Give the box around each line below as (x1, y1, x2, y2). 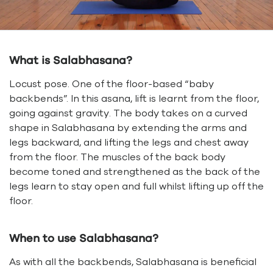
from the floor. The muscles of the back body (9, 152, 225, 163)
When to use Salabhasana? (9, 233, 158, 245)
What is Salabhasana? (9, 55, 132, 67)
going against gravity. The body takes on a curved (9, 108, 247, 119)
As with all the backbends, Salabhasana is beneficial (9, 257, 257, 268)
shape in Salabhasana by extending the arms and (9, 123, 247, 133)
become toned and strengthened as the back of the (9, 167, 260, 177)
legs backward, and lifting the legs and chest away (9, 138, 249, 148)
